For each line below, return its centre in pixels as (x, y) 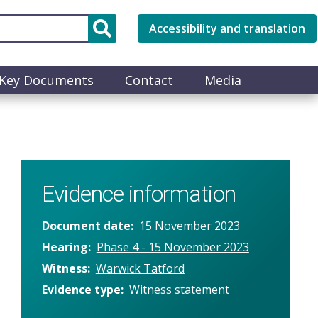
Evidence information (138, 193)
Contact (149, 80)
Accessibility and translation (227, 28)
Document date (86, 225)
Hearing (65, 247)
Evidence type (81, 289)
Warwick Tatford (140, 268)
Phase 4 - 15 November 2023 (172, 247)
